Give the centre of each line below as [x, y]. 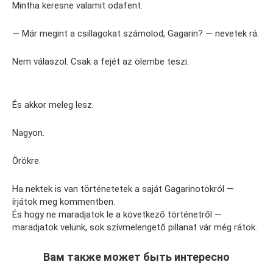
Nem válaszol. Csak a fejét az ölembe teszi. [101, 62]
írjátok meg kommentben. [64, 202]
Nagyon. [28, 133]
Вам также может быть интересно [136, 257]
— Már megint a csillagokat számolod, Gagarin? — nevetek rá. [136, 34]
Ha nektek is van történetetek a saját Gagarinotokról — [123, 189]
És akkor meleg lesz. [53, 105]
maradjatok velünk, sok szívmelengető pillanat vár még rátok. [135, 227]
